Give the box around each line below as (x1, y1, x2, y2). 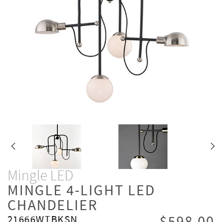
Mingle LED (7, 166, 73, 186)
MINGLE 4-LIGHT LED (7, 181, 155, 201)
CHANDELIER (7, 196, 98, 216)
